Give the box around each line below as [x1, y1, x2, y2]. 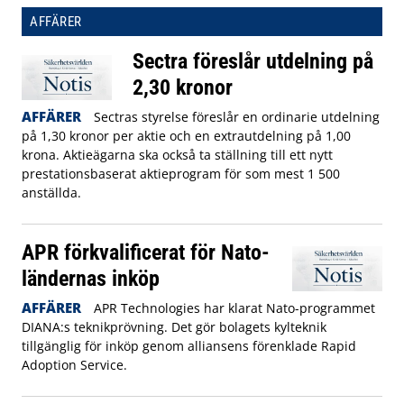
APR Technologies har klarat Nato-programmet [93, 299, 375, 317]
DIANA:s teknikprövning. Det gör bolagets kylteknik [22, 318, 326, 336]
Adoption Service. [22, 356, 127, 374]
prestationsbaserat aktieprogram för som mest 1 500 [22, 165, 340, 183]
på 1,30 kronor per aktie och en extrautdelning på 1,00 [22, 127, 351, 145]
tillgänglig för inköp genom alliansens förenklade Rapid [22, 337, 356, 355]
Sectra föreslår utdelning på [132, 48, 373, 75]
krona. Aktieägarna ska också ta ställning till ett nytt [22, 146, 333, 164]
